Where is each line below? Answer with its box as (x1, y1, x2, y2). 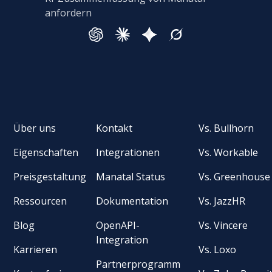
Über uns (13, 121, 56, 135)
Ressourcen (13, 194, 67, 208)
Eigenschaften (13, 145, 79, 159)
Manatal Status (96, 169, 166, 183)
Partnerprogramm (96, 257, 181, 271)
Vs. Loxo (199, 242, 237, 256)
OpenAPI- (96, 218, 140, 232)
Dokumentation (96, 194, 169, 208)
